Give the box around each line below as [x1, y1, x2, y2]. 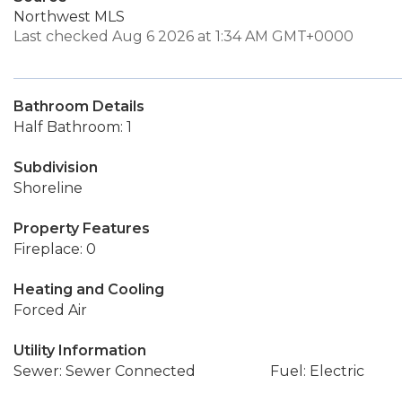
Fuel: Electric [269, 363, 364, 380]
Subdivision [13, 159, 98, 176]
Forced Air [13, 301, 87, 319]
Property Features [13, 220, 150, 237]
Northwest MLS [13, 8, 125, 25]
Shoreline [13, 179, 83, 197]
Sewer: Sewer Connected [13, 363, 196, 380]
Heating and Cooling [13, 281, 164, 298]
